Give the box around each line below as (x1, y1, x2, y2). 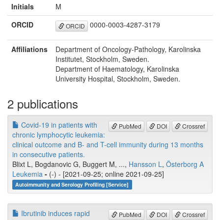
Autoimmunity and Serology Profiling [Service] (15, 181, 129, 189)
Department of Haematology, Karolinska (55, 64, 179, 74)
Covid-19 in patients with (19, 120, 97, 130)
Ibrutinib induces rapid (19, 208, 90, 219)
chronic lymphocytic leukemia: (12, 130, 105, 140)
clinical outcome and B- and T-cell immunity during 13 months (12, 139, 203, 150)
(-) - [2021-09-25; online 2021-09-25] (47, 169, 164, 179)
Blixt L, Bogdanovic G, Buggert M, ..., (12, 159, 129, 169)
